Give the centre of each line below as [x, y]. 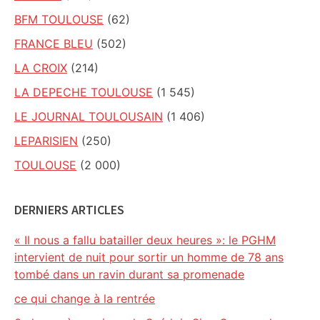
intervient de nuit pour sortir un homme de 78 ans [149, 257]
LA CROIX [41, 68]
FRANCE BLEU [54, 44]
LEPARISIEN [46, 141]
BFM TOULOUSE [59, 19]
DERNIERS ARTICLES [69, 210]
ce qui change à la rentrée [85, 299]
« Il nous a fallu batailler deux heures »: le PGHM [145, 240]
